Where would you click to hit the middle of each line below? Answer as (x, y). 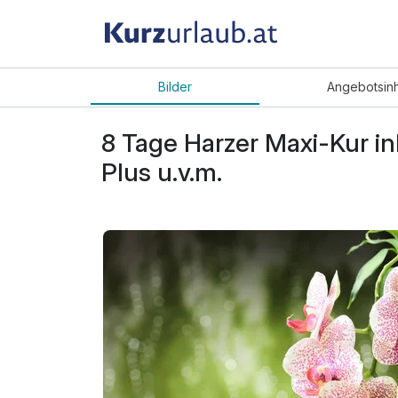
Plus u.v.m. (162, 172)
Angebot (352, 87)
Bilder (175, 87)
